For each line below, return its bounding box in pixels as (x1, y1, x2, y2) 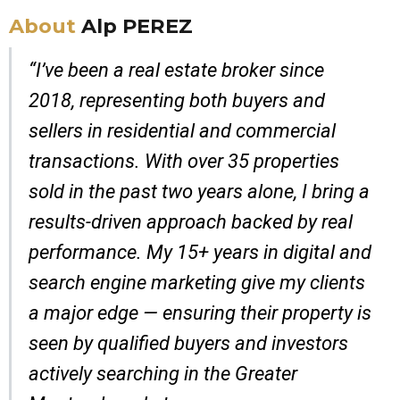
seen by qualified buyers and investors (29, 332, 348, 354)
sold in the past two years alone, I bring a (29, 180, 370, 203)
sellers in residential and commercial (29, 120, 336, 142)
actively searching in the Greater (29, 362, 297, 385)
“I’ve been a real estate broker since (29, 59, 324, 81)
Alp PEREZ (81, 13, 193, 38)
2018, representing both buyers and (29, 89, 325, 112)
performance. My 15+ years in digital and (29, 241, 371, 263)
